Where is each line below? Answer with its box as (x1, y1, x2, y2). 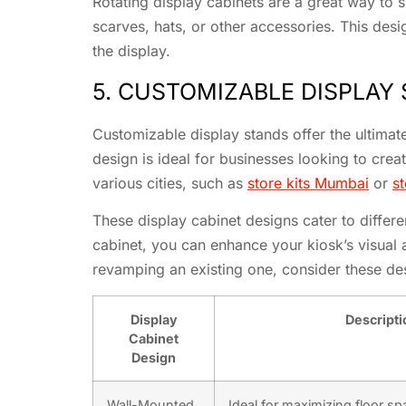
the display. (92, 41, 170, 60)
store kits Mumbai (247, 174, 369, 193)
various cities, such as (92, 174, 247, 193)
